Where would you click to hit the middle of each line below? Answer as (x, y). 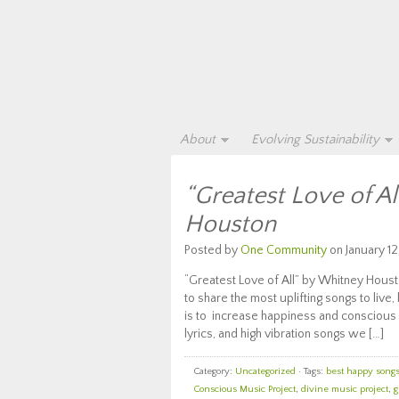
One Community (284, 250)
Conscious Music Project (244, 389)
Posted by (212, 250)
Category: (214, 371)
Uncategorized (265, 371)
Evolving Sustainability (315, 139)
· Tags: (311, 371)
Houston (230, 224)
